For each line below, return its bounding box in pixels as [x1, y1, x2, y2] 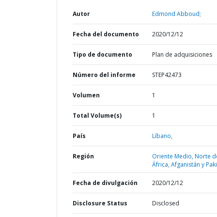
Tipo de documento [73, 50, 132, 59]
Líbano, [152, 132, 172, 140]
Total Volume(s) [73, 111, 122, 120]
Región [73, 152, 94, 160]
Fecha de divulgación [73, 179, 138, 187]
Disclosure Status [73, 199, 127, 207]
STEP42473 [152, 71, 182, 79]
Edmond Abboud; [152, 10, 201, 18]
